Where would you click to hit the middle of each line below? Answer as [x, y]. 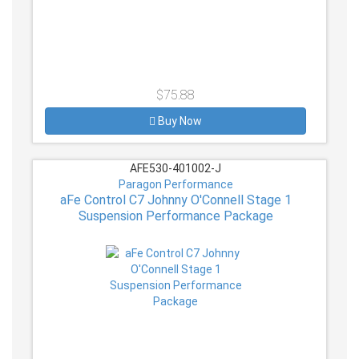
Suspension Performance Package [175, 216]
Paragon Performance [175, 184]
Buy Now [180, 121]
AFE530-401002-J [175, 168]
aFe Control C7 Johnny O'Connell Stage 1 [175, 200]
